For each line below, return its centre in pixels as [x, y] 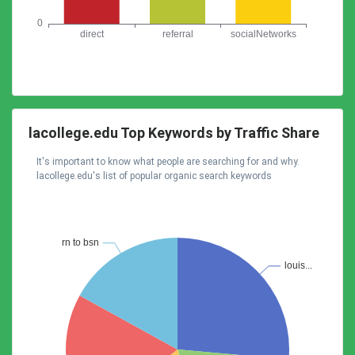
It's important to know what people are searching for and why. [168, 162]
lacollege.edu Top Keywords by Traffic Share [174, 133]
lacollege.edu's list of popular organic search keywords [154, 176]
